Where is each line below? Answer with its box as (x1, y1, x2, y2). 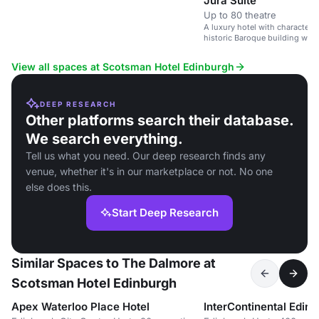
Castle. (204, 43, 229, 54)
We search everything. (26, 130, 183, 147)
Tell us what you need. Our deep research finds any (26, 150, 266, 162)
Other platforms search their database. (26, 112, 293, 129)
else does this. (26, 181, 92, 193)
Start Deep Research (112, 206, 219, 219)
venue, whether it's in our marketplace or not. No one (26, 165, 273, 177)
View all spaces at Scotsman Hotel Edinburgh (11, 61, 234, 73)
